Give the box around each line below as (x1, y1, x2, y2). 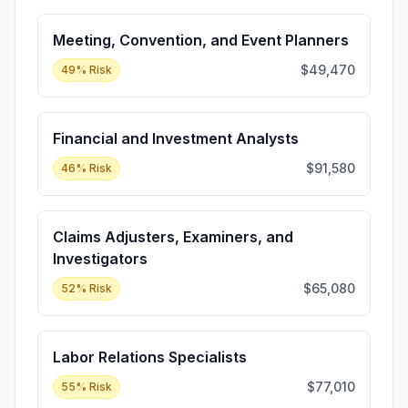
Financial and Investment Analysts (53, 129, 299, 148)
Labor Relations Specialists (53, 348, 247, 366)
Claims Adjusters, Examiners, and (53, 228, 293, 246)
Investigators (53, 250, 148, 268)
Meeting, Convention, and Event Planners (53, 31, 349, 49)
